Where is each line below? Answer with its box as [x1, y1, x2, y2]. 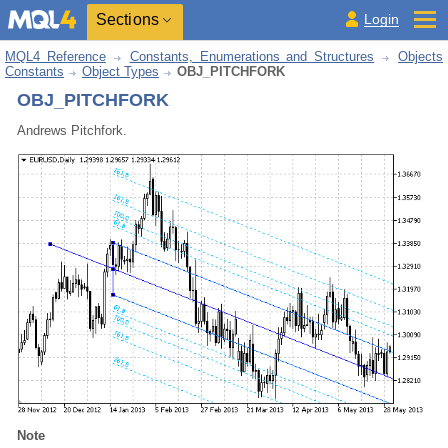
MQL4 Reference [5, 49, 106, 64]
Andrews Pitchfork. [17, 123, 127, 138]
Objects [398, 49, 443, 64]
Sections [96, 11, 159, 28]
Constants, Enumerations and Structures [129, 49, 375, 64]
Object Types [82, 64, 159, 79]
